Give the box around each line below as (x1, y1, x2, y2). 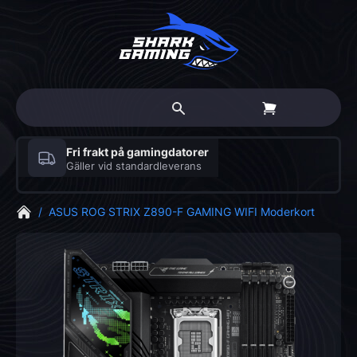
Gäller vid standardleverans (66, 159, 202, 172)
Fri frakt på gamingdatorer (66, 144, 209, 159)
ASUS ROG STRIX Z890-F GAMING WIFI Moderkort (49, 205, 315, 218)
